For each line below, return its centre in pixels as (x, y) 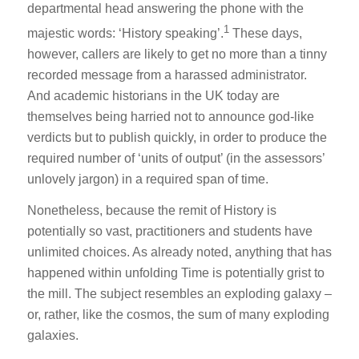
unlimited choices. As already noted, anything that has (179, 252)
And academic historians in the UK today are (153, 95)
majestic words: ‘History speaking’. (125, 33)
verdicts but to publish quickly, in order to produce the (177, 137)
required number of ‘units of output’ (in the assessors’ (175, 158)
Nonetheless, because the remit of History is (151, 211)
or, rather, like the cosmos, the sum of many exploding (178, 315)
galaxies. (52, 336)
